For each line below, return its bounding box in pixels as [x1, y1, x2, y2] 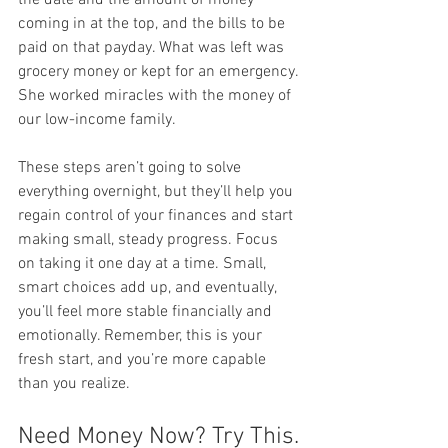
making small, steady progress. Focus [18, 229, 282, 250]
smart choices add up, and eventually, [18, 277, 280, 298]
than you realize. [18, 373, 130, 394]
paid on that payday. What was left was [18, 37, 288, 58]
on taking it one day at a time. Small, [18, 253, 270, 274]
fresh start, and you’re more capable [18, 349, 270, 370]
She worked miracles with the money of [18, 85, 295, 106]
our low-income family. [18, 109, 176, 130]
